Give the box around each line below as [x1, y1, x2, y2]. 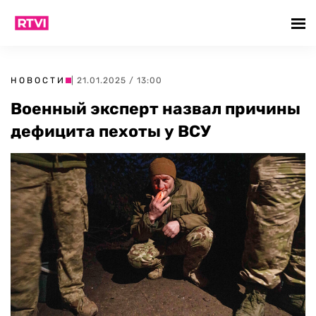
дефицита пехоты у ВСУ [11, 121, 211, 141]
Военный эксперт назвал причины [11, 99, 300, 119]
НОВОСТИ [11, 75, 66, 85]
